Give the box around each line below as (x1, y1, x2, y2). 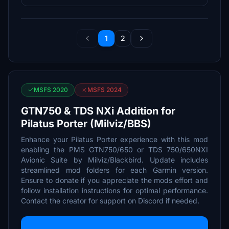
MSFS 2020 (34, 86, 68, 94)
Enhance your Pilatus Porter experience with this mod (21, 135, 208, 144)
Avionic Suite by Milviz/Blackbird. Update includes (21, 155, 208, 164)
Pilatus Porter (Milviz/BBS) (21, 118, 151, 130)
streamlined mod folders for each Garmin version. (21, 166, 208, 174)
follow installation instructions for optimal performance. (21, 186, 208, 195)
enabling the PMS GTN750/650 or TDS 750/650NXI (21, 145, 208, 154)
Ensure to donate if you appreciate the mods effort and (21, 176, 208, 185)
